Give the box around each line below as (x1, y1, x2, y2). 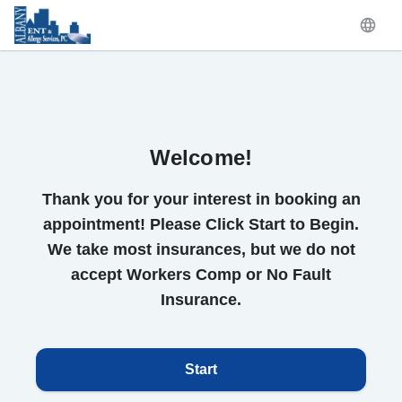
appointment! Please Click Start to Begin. (43, 215, 359, 233)
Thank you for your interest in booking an (41, 190, 361, 208)
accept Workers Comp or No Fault (71, 266, 331, 284)
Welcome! (149, 145, 253, 170)
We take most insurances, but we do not (47, 240, 355, 258)
